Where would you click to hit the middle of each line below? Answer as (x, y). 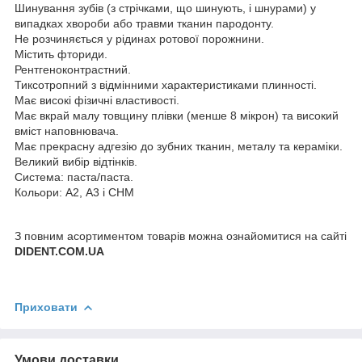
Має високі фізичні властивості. (97, 100)
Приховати (46, 307)
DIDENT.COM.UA (59, 251)
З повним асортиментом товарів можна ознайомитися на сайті (181, 236)
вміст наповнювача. (67, 130)
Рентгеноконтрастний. (73, 69)
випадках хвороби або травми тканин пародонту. (144, 23)
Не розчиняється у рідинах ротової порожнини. (139, 38)
